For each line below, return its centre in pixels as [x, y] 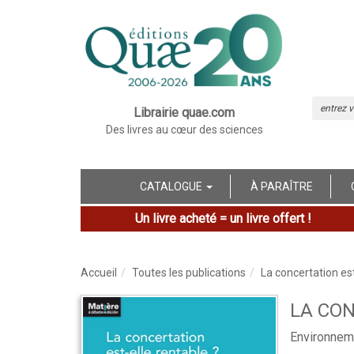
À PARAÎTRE [282, 186]
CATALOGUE [172, 186]
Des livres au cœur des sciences [184, 129]
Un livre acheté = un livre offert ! [223, 218]
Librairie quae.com [185, 112]
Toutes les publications [189, 272]
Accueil [99, 272]
